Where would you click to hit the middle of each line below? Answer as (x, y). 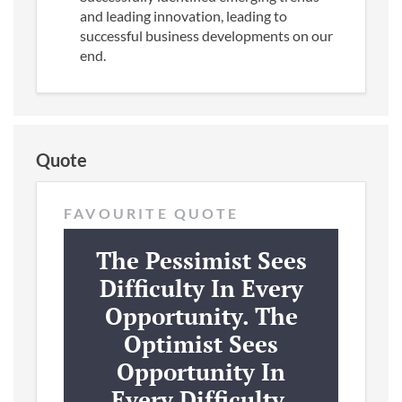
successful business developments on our (206, 35)
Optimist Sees (201, 343)
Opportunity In (201, 371)
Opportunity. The (201, 315)
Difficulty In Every (201, 288)
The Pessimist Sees (201, 260)
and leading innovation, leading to (184, 15)
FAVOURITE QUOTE (151, 213)
